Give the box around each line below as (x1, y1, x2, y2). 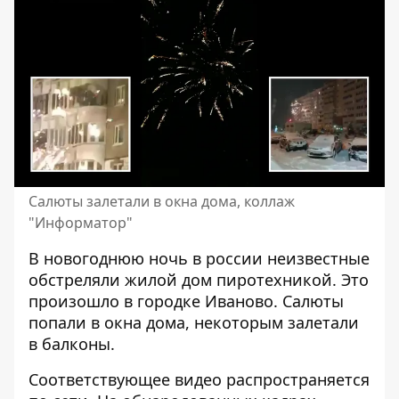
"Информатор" (28, 213, 133, 232)
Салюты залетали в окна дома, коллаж (28, 191, 295, 211)
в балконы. (28, 333, 115, 354)
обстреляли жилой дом (28, 269, 212, 290)
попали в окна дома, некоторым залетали (28, 312, 359, 333)
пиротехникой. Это (212, 269, 369, 290)
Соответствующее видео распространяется (28, 369, 370, 390)
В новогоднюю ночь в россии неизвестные (28, 248, 370, 269)
